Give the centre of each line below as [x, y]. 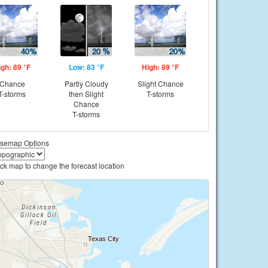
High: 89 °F [160, 67]
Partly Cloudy [86, 83]
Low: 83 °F [86, 67]
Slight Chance [160, 83]
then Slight [86, 94]
